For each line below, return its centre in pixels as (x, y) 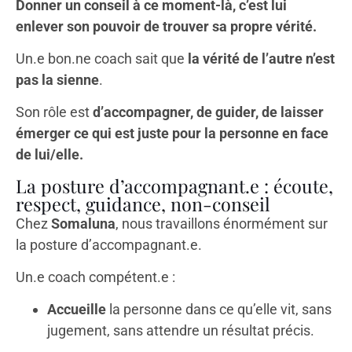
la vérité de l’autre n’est (261, 58)
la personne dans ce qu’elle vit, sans (219, 310)
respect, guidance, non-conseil (143, 203)
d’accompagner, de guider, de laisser (208, 112)
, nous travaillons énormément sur (222, 223)
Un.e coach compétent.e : (95, 277)
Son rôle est (54, 112)
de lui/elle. (49, 155)
